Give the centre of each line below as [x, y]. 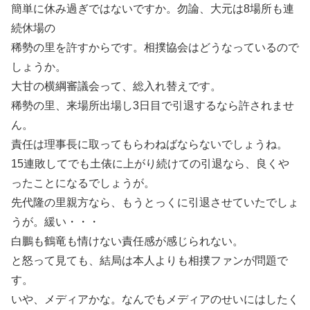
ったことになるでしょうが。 [83, 183]
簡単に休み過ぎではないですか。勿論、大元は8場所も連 [153, 9]
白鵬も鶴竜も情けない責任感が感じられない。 [127, 241]
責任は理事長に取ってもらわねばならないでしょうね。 [149, 144]
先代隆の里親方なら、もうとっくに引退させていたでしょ [155, 202]
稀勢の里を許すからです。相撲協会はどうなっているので [155, 47]
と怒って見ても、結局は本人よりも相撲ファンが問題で [149, 261]
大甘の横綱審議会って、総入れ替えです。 [116, 86]
